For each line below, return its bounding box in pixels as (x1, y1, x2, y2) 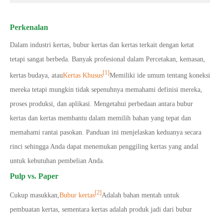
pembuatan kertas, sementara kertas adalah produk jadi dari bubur (10, 206, 192, 214)
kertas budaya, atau (10, 71, 63, 79)
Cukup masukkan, (10, 192, 59, 199)
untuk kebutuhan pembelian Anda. (10, 157, 105, 165)
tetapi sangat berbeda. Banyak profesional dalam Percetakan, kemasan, (10, 55, 205, 63)
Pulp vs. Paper (10, 171, 58, 180)
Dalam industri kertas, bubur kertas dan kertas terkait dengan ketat (10, 41, 194, 49)
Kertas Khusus (63, 71, 103, 79)
